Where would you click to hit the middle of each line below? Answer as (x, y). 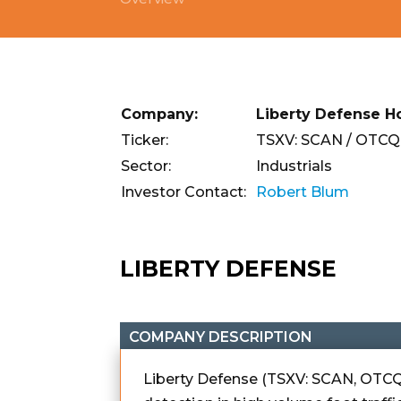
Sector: (146, 166)
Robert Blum (303, 192)
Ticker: (145, 141)
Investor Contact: (184, 192)
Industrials (294, 166)
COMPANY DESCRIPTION (221, 337)
